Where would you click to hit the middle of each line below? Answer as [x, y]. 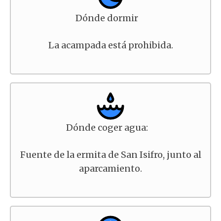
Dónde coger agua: [107, 128]
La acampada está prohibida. [110, 45]
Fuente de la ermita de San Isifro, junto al [110, 155]
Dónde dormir [107, 18]
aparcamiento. [110, 168]
